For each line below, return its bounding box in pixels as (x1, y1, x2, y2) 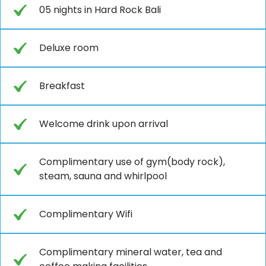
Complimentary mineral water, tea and (39, 245, 222, 259)
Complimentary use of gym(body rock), (39, 154, 225, 169)
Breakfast (39, 78, 85, 93)
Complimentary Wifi (39, 207, 132, 221)
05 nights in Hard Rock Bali (39, 2, 161, 17)
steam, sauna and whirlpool (39, 169, 167, 183)
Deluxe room (39, 40, 99, 55)
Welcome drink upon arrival (39, 116, 168, 131)
